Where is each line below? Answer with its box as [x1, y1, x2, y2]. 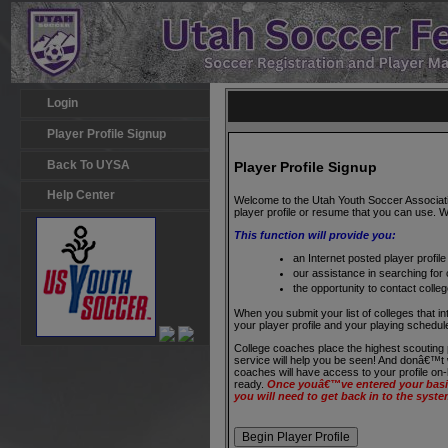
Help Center [47, 188, 116, 202]
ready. [234, 378, 268, 390]
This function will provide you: [234, 229, 397, 242]
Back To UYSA [47, 158, 131, 172]
